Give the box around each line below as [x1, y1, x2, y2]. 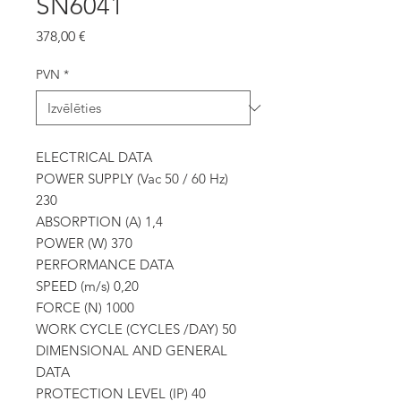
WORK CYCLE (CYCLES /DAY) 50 [36, 320, 236, 337]
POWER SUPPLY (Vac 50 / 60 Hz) [36, 170, 228, 187]
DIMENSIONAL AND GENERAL [36, 342, 227, 359]
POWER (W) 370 [36, 235, 132, 252]
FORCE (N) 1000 [36, 299, 134, 316]
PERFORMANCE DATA [36, 256, 174, 273]
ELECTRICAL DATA [36, 149, 152, 166]
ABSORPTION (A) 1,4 [36, 213, 163, 230]
